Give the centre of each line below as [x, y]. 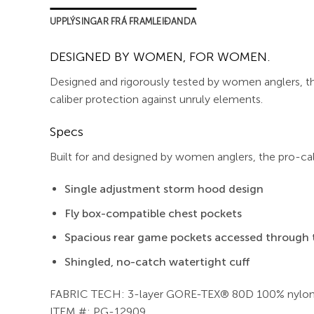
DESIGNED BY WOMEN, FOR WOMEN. [160, 56]
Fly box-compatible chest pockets [153, 213]
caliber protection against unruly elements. [156, 99]
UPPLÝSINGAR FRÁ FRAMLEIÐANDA [123, 21]
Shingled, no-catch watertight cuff [157, 262]
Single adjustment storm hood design [164, 189]
